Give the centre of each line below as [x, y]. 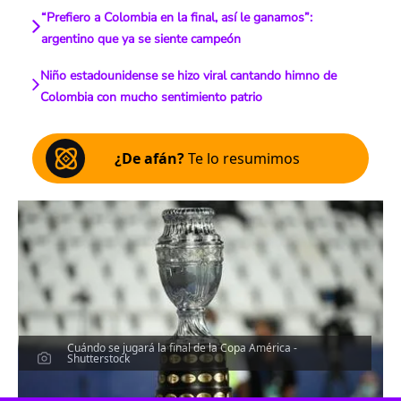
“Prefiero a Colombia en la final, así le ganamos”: [176, 17]
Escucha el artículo [200, 385]
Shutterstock [99, 358]
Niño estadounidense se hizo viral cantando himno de [188, 76]
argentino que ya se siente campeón [141, 39]
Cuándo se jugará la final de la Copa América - [183, 347]
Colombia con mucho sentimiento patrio [151, 97]
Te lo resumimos [242, 158]
